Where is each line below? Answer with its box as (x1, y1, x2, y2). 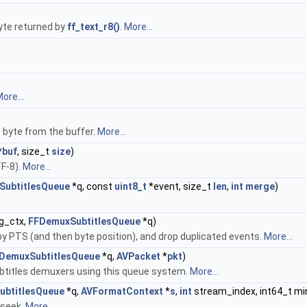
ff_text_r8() (67, 21, 120, 32)
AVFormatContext (81, 286, 163, 297)
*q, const (70, 181, 114, 192)
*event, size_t (147, 181, 213, 192)
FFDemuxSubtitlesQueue (28, 216, 140, 227)
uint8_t (114, 181, 147, 192)
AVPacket (116, 251, 160, 262)
